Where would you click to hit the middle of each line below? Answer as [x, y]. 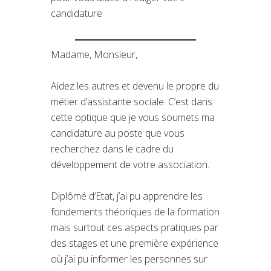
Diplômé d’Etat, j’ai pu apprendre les [127, 196]
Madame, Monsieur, [94, 54]
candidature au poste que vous [118, 133]
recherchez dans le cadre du [112, 149]
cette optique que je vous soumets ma [133, 117]
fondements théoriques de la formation [135, 211]
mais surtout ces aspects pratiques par [135, 227]
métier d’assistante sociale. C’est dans [132, 101]
